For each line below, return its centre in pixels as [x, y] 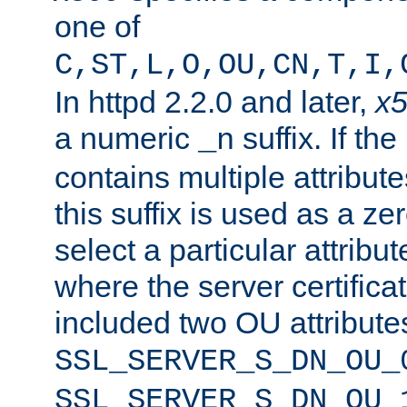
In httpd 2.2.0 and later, [215, 101]
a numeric [126, 138]
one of [97, 26]
